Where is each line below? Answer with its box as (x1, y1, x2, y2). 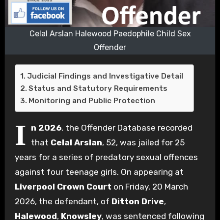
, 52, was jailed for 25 (102, 137, 185, 148)
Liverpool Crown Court (14, 182, 111, 192)
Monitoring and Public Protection (28, 96, 155, 106)
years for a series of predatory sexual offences (14, 152, 198, 163)
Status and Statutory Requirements (28, 84, 167, 93)
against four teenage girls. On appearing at (14, 167, 184, 177)
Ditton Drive (111, 196, 164, 207)
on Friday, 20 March (111, 182, 188, 192)
